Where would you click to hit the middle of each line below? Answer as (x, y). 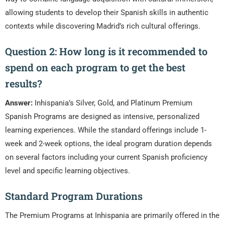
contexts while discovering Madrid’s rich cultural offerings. (103, 26)
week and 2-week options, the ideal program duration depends (108, 144)
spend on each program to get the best (95, 68)
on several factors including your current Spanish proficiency (106, 157)
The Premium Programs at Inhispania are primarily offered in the (112, 216)
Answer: (19, 103)
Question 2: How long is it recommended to (106, 51)
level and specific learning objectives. (68, 171)
